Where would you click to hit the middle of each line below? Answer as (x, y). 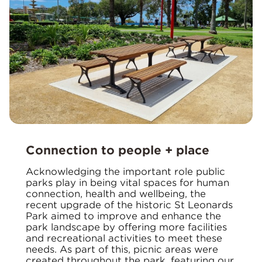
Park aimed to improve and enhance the (123, 216)
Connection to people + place (118, 151)
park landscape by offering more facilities (126, 227)
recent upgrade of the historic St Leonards (129, 205)
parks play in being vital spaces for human (127, 183)
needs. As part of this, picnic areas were (122, 250)
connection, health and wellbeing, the (116, 194)
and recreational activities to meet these (124, 239)
